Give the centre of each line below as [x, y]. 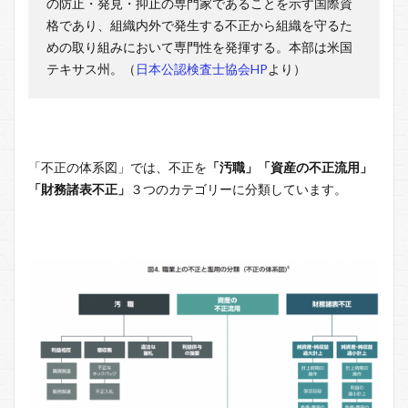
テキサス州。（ [91, 69]
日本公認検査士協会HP [202, 69]
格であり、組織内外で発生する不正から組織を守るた [199, 25]
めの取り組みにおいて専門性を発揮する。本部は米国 [199, 47]
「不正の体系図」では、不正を [117, 167]
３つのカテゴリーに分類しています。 [239, 189]
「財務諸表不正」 [79, 189]
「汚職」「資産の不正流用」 [290, 167]
